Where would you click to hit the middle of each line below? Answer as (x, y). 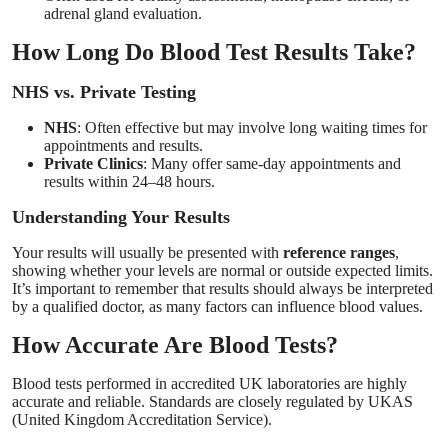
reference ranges (339, 253)
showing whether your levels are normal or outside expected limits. (222, 271)
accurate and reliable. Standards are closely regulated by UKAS (212, 402)
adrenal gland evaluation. (123, 14)
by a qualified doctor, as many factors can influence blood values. (217, 307)
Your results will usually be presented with (147, 253)
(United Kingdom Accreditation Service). (142, 420)
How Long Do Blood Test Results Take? (214, 52)
